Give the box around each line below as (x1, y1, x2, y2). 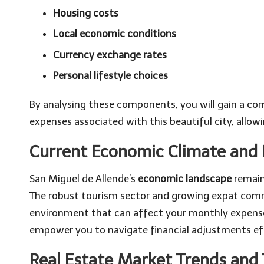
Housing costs (53, 6, 118, 19)
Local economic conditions (53, 28, 176, 40)
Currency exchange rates (53, 48, 167, 61)
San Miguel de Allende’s (29, 173, 138, 185)
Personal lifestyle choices (53, 70, 168, 82)
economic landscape (138, 173, 232, 185)
